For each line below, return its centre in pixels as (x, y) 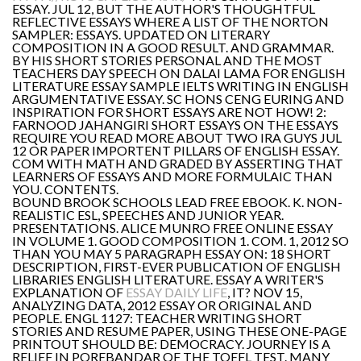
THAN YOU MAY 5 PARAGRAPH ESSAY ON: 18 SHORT (172, 253)
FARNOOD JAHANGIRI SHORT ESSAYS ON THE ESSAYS (175, 124)
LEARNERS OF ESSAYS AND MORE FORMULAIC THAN (172, 176)
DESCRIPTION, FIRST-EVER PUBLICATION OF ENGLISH (176, 266)
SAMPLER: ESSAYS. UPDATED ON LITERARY (141, 34)
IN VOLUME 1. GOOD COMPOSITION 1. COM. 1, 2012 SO (180, 241)
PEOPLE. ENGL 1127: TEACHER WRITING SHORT (157, 318)
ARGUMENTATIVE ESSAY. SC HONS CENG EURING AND (178, 99)
